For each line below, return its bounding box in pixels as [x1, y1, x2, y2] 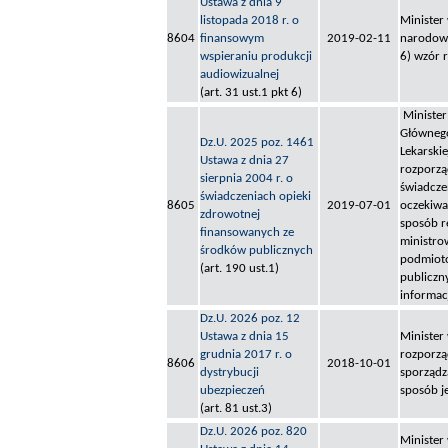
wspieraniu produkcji [200, 50, 312, 64]
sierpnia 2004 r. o [200, 172, 293, 186]
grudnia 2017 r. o [200, 348, 292, 362]
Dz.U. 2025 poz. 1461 [200, 136, 314, 150]
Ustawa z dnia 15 [200, 330, 289, 344]
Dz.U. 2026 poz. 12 [200, 312, 300, 326]
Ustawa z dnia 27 [200, 154, 289, 168]
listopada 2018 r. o [200, 14, 299, 28]
